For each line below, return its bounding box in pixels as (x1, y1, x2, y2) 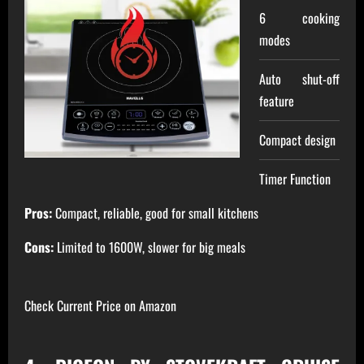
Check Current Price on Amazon (24, 296, 176, 316)
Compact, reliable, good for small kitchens (52, 203, 258, 223)
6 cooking (259, 8, 340, 28)
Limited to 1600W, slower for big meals (54, 237, 245, 258)
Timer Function (259, 169, 331, 189)
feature (259, 91, 295, 111)
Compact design (259, 130, 336, 150)
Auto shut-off (259, 69, 340, 89)
